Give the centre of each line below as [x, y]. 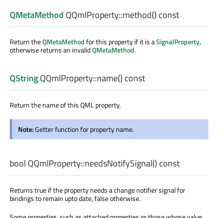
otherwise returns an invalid [51, 50]
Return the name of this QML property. [65, 105]
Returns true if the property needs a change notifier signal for [98, 190]
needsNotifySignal [118, 163]
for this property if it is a [120, 41]
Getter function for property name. [84, 129]
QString [24, 78]
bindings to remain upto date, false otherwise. [75, 199]
